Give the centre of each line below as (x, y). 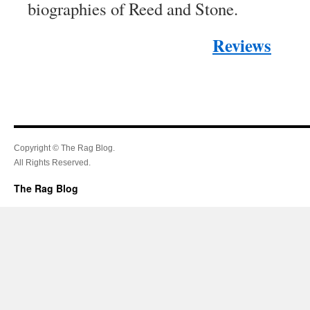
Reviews (242, 45)
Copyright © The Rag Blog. (64, 148)
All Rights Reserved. (52, 163)
